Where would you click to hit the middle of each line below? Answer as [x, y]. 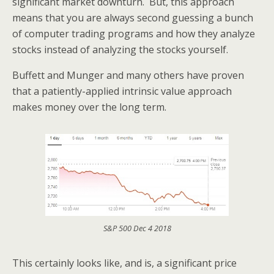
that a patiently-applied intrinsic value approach [122, 91]
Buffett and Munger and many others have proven [128, 75]
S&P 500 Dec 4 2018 [137, 228]
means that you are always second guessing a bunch [133, 18]
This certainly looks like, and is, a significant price [124, 263]
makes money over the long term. [89, 107]
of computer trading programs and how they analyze [134, 34]
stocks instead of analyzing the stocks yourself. [120, 50]
